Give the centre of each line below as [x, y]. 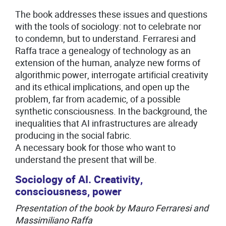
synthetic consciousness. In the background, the [111, 111]
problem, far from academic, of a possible [98, 99]
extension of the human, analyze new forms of [108, 63]
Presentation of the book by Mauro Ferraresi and [112, 208]
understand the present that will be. [86, 159]
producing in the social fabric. [73, 135]
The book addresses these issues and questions [111, 14]
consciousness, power [68, 192]
